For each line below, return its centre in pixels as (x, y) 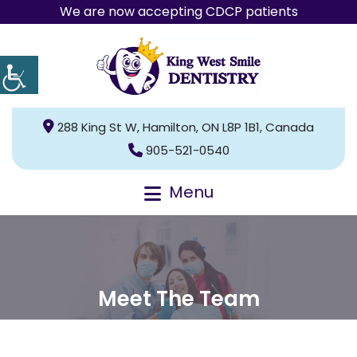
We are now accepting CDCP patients (178, 12)
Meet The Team (178, 298)
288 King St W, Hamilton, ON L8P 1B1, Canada (186, 127)
